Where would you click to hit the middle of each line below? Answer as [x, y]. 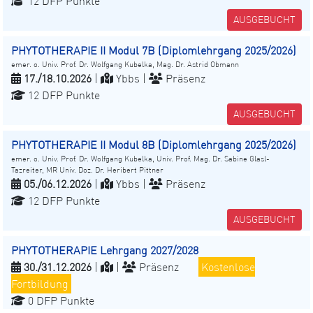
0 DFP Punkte [60, 301]
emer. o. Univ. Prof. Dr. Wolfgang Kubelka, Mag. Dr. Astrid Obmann [125, 65]
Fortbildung [40, 284]
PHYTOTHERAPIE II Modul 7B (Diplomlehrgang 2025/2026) [154, 51]
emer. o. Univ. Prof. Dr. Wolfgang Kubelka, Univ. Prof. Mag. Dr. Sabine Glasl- [140, 159]
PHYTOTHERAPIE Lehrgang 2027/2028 [105, 250]
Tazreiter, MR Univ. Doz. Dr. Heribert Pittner [87, 170]
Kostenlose [228, 267]
